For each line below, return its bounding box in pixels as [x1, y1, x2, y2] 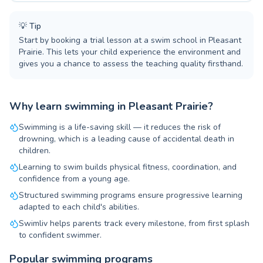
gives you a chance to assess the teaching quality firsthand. [19, 58, 243, 69]
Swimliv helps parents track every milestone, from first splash [19, 218, 249, 229]
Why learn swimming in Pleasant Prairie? [9, 99, 213, 113]
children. [19, 145, 50, 156]
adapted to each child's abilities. [19, 201, 139, 213]
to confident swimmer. [19, 230, 102, 241]
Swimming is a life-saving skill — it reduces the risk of [19, 122, 221, 133]
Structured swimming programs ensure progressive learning [19, 190, 242, 201]
